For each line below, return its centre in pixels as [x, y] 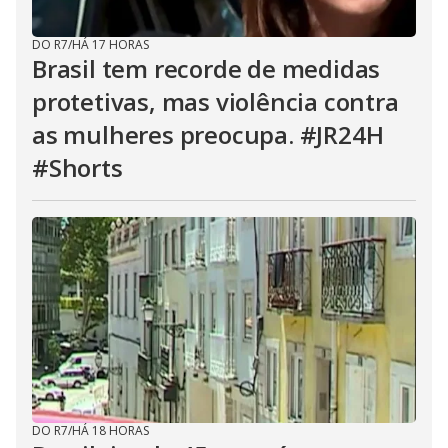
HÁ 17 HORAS [110, 44]
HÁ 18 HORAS [110, 430]
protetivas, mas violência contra [215, 101]
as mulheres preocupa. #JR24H [208, 134]
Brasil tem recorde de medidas [206, 68]
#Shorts [77, 167]
